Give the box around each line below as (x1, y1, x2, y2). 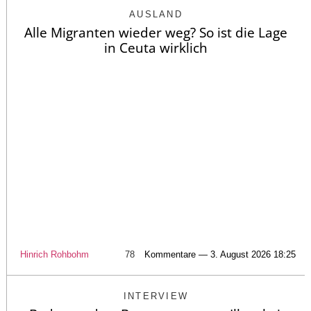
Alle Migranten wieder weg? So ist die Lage (24, 24, 287, 42)
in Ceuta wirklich (104, 39, 208, 58)
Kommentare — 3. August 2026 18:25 (144, 249, 296, 260)
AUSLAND (128, 9, 183, 20)
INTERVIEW (123, 290, 189, 301)
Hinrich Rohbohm (19, 249, 89, 260)
